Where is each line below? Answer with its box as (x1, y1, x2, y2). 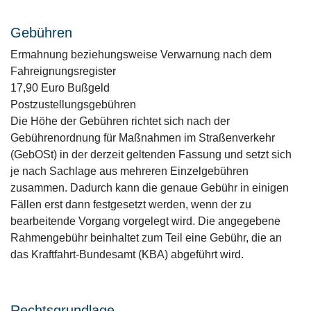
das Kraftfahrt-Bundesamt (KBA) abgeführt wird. (10, 249, 244, 260)
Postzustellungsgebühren (10, 99, 136, 110)
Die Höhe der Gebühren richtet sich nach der (10, 115, 230, 127)
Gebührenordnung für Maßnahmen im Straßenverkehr (10, 132, 275, 144)
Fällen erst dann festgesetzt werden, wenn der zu (10, 199, 251, 210)
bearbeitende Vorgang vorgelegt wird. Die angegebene (10, 215, 280, 227)
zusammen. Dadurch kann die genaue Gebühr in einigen (10, 182, 289, 194)
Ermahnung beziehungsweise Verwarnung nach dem (10, 49, 271, 60)
